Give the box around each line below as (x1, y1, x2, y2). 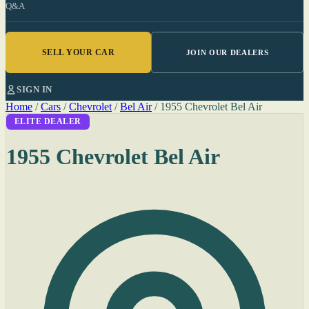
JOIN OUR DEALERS (186, 48, 269, 57)
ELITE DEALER (14, 117, 81, 126)
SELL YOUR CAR (41, 47, 115, 57)
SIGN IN (17, 84, 52, 94)
